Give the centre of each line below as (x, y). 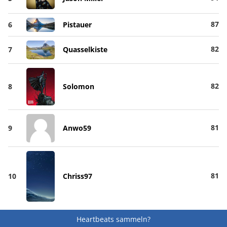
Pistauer (77, 25)
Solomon (78, 86)
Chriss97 (77, 176)
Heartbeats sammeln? (113, 219)
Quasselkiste (85, 50)
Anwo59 (77, 128)
